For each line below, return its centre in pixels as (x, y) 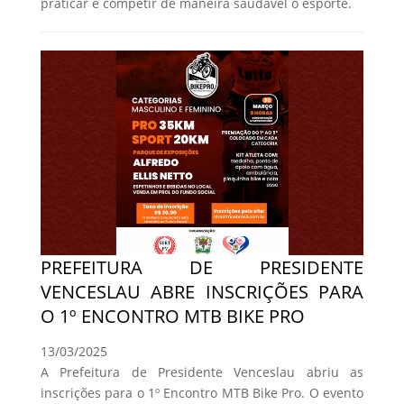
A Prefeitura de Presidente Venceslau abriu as (202, 372)
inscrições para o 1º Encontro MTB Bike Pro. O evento (202, 393)
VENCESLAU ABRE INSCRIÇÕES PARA (202, 292)
